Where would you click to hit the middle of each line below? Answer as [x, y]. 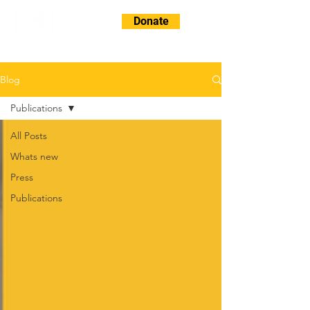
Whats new [34, 156]
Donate [151, 21]
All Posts [29, 136]
